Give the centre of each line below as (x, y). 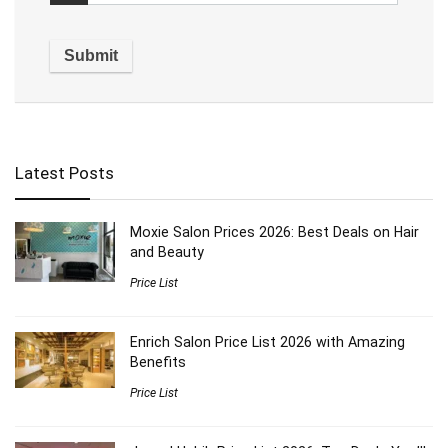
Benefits (158, 361)
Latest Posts (64, 172)
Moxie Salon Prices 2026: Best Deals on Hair (274, 231)
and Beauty (167, 251)
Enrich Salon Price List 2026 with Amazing (267, 341)
